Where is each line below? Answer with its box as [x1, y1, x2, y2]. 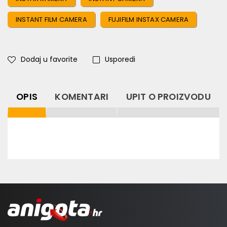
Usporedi [105, 54, 135, 64]
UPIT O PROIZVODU [126, 91, 211, 103]
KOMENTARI [55, 91, 109, 103]
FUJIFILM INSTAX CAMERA [108, 15, 189, 24]
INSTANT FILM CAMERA [16, 15, 87, 24]
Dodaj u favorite [21, 54, 78, 64]
